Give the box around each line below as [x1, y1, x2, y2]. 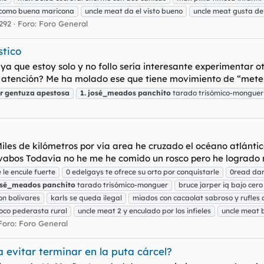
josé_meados [88, 88, 136, 97]
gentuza [5, 88, 35, 97]
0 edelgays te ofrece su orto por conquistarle [66, 167, 219, 177]
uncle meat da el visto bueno [85, 6, 183, 15]
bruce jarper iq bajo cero [179, 180, 263, 190]
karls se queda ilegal [51, 193, 122, 203]
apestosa [37, 88, 70, 97]
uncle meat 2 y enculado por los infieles [78, 206, 211, 216]
